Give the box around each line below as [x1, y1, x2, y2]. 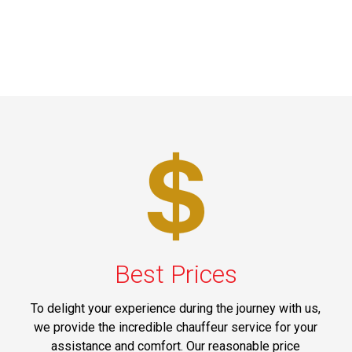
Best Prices [114, 258, 237, 289]
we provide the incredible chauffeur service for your [34, 319, 318, 335]
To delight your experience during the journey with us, [31, 300, 321, 316]
